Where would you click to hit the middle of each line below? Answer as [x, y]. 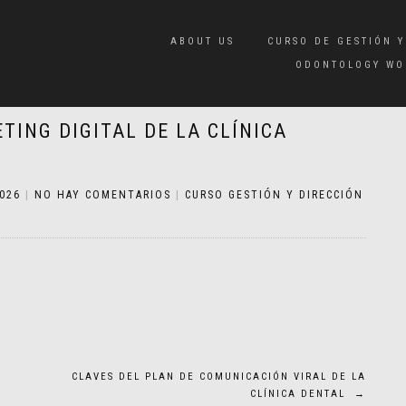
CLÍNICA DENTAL [302, 394]
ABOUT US [203, 41]
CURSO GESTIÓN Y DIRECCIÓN [274, 195]
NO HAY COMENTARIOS [103, 195]
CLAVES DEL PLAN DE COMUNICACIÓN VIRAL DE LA [219, 377]
